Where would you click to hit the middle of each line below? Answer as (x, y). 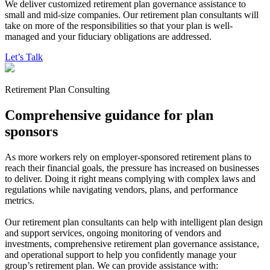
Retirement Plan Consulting (57, 90)
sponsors (31, 132)
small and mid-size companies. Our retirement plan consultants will (132, 15)
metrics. (20, 200)
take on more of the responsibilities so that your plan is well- (119, 26)
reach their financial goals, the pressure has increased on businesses (132, 168)
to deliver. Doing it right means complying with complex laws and (130, 178)
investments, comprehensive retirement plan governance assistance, (132, 243)
